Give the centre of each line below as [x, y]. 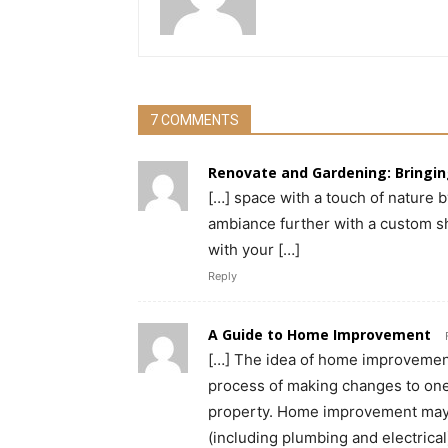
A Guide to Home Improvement [319, 334]
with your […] [254, 249]
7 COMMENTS [194, 119]
